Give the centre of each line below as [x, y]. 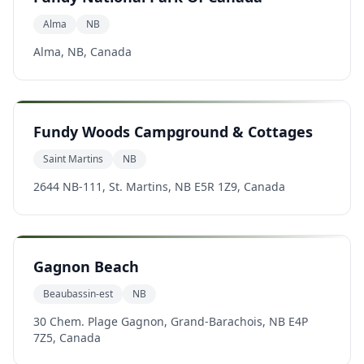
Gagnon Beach [86, 266]
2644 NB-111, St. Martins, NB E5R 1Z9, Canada [159, 186]
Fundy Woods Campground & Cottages [173, 132]
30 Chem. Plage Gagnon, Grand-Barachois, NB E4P [171, 321]
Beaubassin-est [78, 294]
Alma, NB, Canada [82, 52]
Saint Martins [73, 159]
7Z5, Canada [67, 338]
